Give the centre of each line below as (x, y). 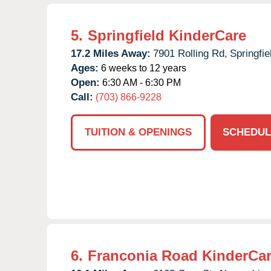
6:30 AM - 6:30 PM (140, 82)
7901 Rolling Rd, (190, 53)
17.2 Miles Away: (111, 53)
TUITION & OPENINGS (138, 132)
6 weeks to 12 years (142, 68)
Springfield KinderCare (167, 35)
